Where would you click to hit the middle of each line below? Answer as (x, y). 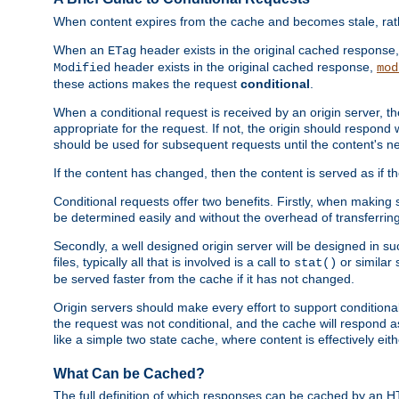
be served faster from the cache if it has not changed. (204, 278)
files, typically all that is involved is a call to (174, 261)
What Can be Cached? (129, 373)
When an (81, 49)
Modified (82, 67)
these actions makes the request (147, 83)
